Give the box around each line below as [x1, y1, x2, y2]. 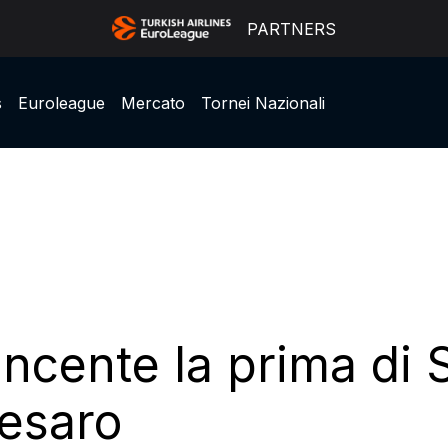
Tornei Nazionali [200, 92, 325, 113]
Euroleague [17, 92, 105, 113]
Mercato [120, 92, 185, 113]
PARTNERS [247, 18, 337, 39]
